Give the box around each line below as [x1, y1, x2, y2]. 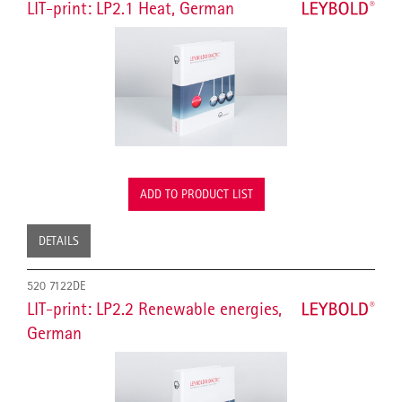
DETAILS [39, 233, 79, 249]
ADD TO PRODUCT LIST [140, 187, 253, 202]
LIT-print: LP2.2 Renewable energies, [27, 298, 282, 320]
